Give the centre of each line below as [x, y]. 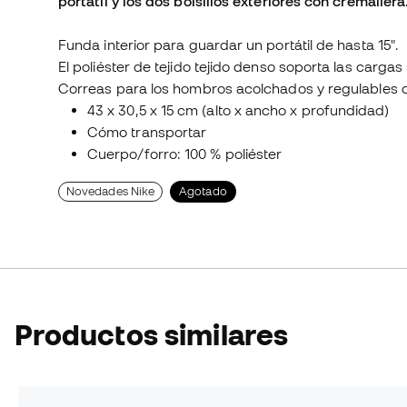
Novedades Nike [111, 192]
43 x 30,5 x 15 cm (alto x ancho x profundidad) [238, 110]
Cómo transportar [147, 132]
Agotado [203, 192]
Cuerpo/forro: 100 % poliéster [185, 154]
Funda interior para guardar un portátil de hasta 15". [229, 45]
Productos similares [152, 335]
